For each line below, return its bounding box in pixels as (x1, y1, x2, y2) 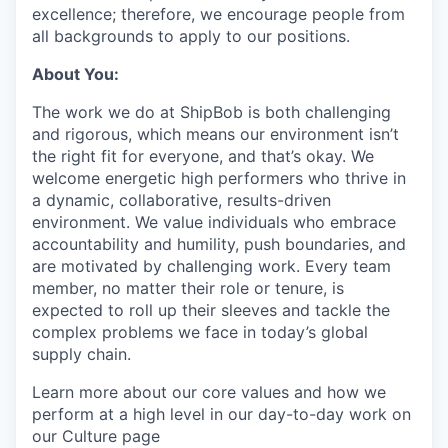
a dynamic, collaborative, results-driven (32, 190, 331, 210)
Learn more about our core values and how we (32, 382, 386, 402)
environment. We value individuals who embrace (32, 212, 396, 232)
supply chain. (32, 344, 131, 364)
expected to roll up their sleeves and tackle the (32, 300, 390, 320)
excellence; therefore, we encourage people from (32, 4, 405, 24)
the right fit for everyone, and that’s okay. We (32, 146, 374, 166)
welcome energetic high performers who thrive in (32, 168, 406, 188)
